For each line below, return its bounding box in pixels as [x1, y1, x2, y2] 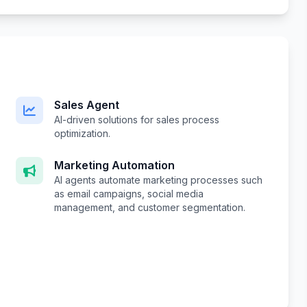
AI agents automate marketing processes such [53, 174, 262, 186]
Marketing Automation [53, 158, 175, 173]
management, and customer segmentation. [53, 201, 245, 214]
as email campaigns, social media [53, 188, 204, 200]
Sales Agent [53, 98, 119, 112]
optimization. [53, 127, 110, 140]
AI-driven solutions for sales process [53, 114, 219, 126]
